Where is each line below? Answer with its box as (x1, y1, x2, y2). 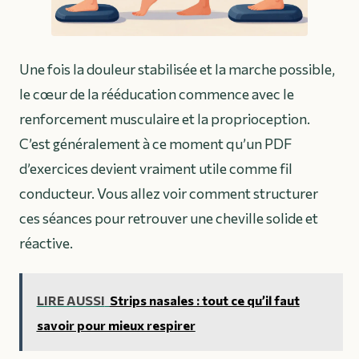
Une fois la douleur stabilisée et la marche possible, (19, 60, 335, 79)
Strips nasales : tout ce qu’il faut (109, 292, 300, 308)
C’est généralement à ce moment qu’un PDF (19, 135, 292, 153)
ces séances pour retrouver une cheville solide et (19, 209, 318, 228)
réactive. (19, 234, 73, 252)
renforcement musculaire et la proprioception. (19, 110, 310, 128)
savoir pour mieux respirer (36, 317, 196, 333)
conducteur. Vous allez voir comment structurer (19, 184, 318, 203)
